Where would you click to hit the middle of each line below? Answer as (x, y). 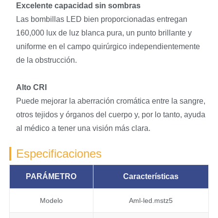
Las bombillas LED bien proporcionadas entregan (101, 19)
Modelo (51, 201)
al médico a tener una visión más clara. (83, 128)
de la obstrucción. (46, 60)
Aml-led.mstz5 (151, 201)
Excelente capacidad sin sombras (78, 5)
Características (151, 177)
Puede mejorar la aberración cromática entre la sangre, (110, 101)
